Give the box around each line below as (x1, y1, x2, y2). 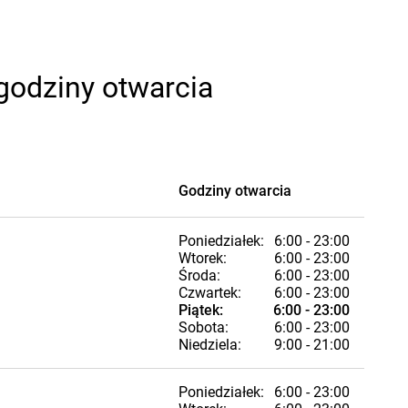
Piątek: (178, 301, 223, 319)
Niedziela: (178, 336, 241, 353)
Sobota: (178, 319, 229, 336)
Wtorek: (178, 250, 227, 267)
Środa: (178, 267, 220, 284)
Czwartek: (178, 284, 241, 301)
